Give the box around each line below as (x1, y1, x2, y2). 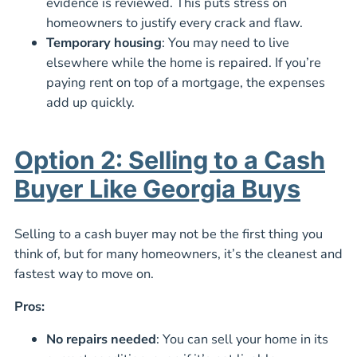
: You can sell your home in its (156, 330, 328, 349)
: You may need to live (162, 33, 289, 53)
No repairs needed (46, 330, 156, 349)
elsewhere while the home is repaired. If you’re (46, 53, 321, 73)
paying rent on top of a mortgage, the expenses (46, 73, 325, 92)
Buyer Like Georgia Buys (14, 174, 300, 204)
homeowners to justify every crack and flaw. (46, 14, 303, 33)
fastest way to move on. (14, 264, 154, 283)
